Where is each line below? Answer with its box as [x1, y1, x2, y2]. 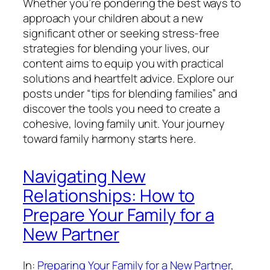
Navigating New [23, 164, 146, 188]
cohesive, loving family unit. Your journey [23, 116, 225, 132]
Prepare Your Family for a [23, 202, 215, 227]
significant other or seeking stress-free [23, 25, 219, 42]
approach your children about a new [23, 10, 203, 27]
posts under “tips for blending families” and [23, 86, 237, 102]
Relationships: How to [23, 183, 195, 207]
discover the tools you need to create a [23, 101, 221, 117]
